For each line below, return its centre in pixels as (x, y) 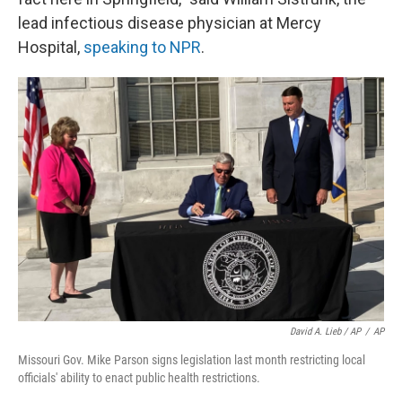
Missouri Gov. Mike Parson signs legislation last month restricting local (192, 360)
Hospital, (51, 47)
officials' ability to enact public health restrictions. (139, 378)
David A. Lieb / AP (325, 332)
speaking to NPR (142, 47)
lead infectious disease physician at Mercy (170, 23)
